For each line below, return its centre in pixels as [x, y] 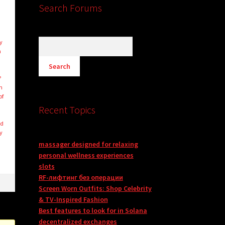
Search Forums [70, 8]
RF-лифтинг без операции [81, 178]
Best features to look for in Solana [93, 211]
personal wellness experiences [86, 155]
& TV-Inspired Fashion [73, 200]
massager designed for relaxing [88, 144]
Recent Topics [67, 110]
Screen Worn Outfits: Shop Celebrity [95, 189]
